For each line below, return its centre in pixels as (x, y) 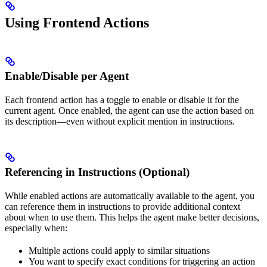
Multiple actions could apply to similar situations (119, 251)
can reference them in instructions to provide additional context (122, 207)
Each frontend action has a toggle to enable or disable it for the (122, 100)
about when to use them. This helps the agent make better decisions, (132, 217)
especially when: (36, 228)
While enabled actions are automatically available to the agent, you (130, 196)
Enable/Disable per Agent (67, 76)
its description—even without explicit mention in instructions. (120, 121)
